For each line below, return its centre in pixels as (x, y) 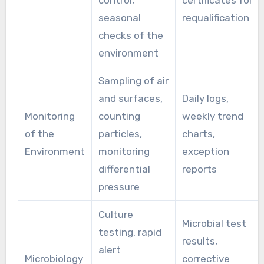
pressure (119, 187)
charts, (198, 134)
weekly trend (212, 116)
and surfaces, (130, 99)
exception (205, 152)
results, (199, 241)
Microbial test (214, 224)
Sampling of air (133, 81)
